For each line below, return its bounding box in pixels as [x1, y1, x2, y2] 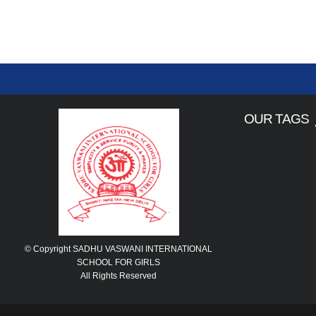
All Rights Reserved [80, 271, 157, 281]
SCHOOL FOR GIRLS [77, 257, 160, 268]
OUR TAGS [244, 111, 315, 127]
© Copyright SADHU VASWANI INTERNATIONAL [25, 244, 212, 255]
